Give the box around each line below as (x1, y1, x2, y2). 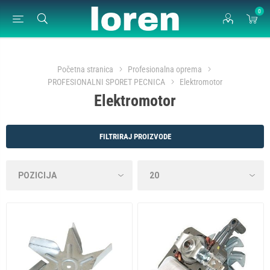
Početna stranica (57, 64, 113, 74)
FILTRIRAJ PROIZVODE (99, 132, 171, 141)
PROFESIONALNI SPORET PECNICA (48, 77, 165, 87)
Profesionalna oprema (128, 64, 202, 74)
